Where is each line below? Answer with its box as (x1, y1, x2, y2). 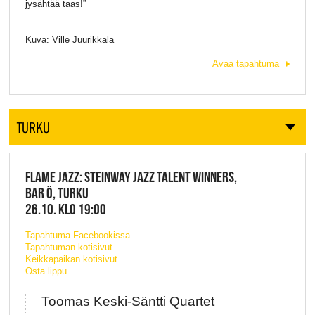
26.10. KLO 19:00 (25, 201, 106, 217)
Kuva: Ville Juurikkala (25, 34, 114, 46)
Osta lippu (25, 265, 67, 276)
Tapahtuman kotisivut (25, 241, 112, 252)
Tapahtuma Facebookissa (25, 229, 130, 240)
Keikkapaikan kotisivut (25, 253, 117, 264)
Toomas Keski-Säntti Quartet (41, 293, 214, 309)
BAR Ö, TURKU (25, 185, 89, 201)
